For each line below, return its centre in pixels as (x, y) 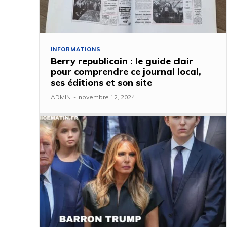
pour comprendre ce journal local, (126, 72)
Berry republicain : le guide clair (122, 61)
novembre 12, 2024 (107, 97)
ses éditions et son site (101, 83)
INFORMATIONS (76, 49)
